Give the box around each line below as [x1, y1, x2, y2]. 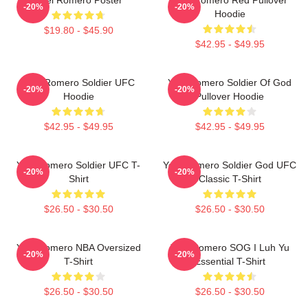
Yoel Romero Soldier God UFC [163, 159, 296, 170]
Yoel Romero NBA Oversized [16, 241, 141, 253]
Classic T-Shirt [198, 173, 261, 184]
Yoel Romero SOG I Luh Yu [170, 241, 289, 253]
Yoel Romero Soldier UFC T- [16, 159, 140, 170]
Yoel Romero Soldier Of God [168, 76, 291, 88]
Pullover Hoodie [195, 90, 264, 102]
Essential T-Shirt [194, 255, 265, 267]
